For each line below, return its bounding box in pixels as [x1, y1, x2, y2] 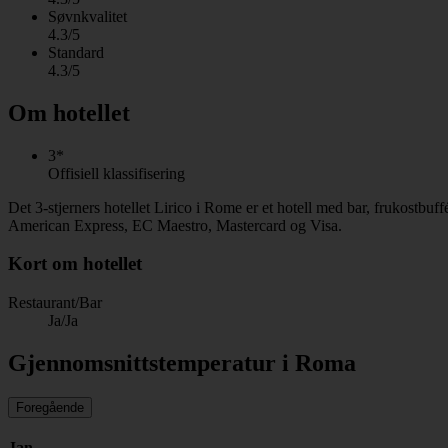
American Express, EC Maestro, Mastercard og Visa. [8, 216, 342, 234]
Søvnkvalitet [48, 7, 127, 25]
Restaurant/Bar [8, 293, 102, 311]
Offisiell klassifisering [48, 164, 185, 182]
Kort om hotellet [8, 253, 142, 275]
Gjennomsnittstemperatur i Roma [8, 349, 356, 376]
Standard [48, 43, 104, 61]
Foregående [16, 399, 84, 415]
